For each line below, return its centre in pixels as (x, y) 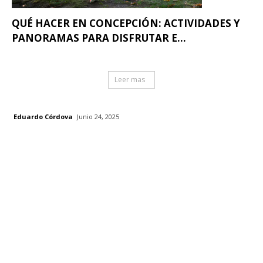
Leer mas (130, 80)
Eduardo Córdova (43, 116)
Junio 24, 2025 (98, 117)
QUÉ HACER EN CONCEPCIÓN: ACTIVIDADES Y (126, 23)
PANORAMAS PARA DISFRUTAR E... (99, 38)
